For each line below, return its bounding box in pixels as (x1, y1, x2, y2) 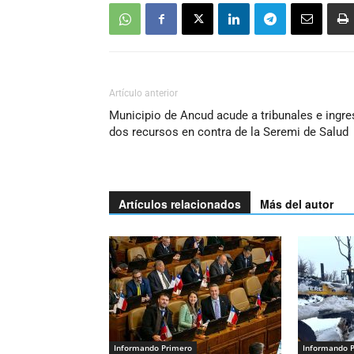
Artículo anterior (109, 88, 178, 99)
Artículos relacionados (119, 196, 241, 212)
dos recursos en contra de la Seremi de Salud (109, 125, 348, 139)
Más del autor (260, 196, 333, 212)
